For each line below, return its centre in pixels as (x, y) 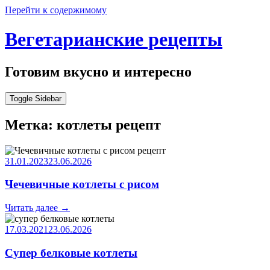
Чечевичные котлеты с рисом (82, 184)
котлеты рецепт (109, 124)
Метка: (31, 124)
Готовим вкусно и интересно (98, 71)
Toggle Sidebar (36, 98)
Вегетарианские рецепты (114, 39)
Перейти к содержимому (56, 10)
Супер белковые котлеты (71, 253)
